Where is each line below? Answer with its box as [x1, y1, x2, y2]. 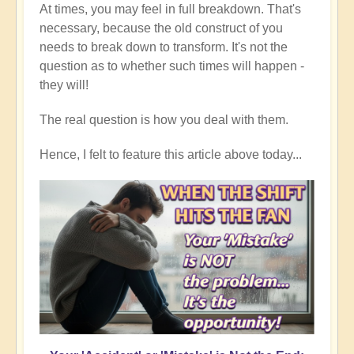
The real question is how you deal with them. [40, 112, 288, 126]
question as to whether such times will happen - [40, 58, 304, 73]
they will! [40, 77, 88, 92]
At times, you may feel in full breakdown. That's [40, 2, 301, 16]
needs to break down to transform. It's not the [40, 40, 288, 54]
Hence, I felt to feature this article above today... [40, 147, 302, 161]
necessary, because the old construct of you [40, 21, 283, 35]
